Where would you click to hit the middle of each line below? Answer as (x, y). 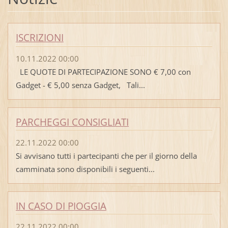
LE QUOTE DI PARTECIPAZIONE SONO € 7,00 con (103, 72)
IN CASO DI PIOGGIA (61, 206)
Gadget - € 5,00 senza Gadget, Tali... (80, 85)
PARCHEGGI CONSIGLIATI (72, 122)
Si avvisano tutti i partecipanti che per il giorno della (106, 155)
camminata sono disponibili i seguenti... (85, 169)
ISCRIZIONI (39, 38)
